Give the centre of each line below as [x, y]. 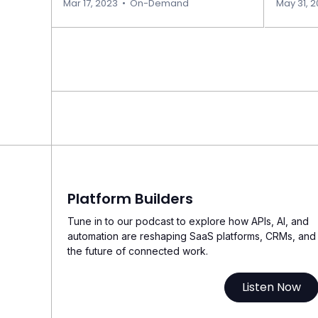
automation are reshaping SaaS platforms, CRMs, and [192, 236]
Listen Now [272, 287]
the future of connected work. [138, 251]
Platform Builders [130, 199]
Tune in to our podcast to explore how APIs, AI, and [188, 221]
